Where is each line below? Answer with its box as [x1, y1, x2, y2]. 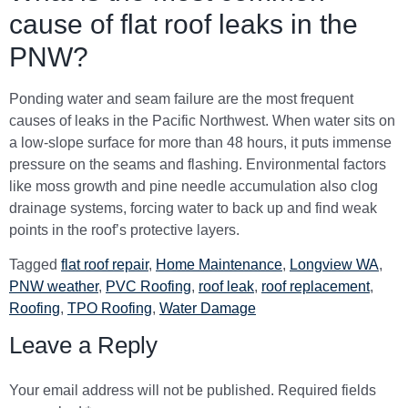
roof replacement [261, 278, 370, 294]
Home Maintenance [156, 256, 282, 272]
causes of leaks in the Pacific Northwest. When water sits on [9, 112, 395, 128]
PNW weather [9, 278, 98, 294]
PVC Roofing [106, 278, 191, 294]
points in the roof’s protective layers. [9, 221, 240, 238]
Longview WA [290, 256, 379, 272]
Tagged [9, 256, 61, 272]
